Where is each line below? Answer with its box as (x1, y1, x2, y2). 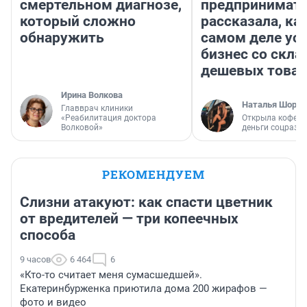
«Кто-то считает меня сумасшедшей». (20, 268, 202, 281)
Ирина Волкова (61, 89, 123, 100)
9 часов (20, 254, 51, 265)
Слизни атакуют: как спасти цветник (20, 193, 273, 210)
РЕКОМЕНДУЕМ (102, 166, 205, 182)
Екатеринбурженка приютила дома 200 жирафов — (20, 282, 267, 295)
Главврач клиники (61, 103, 133, 113)
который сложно (20, 12, 136, 29)
